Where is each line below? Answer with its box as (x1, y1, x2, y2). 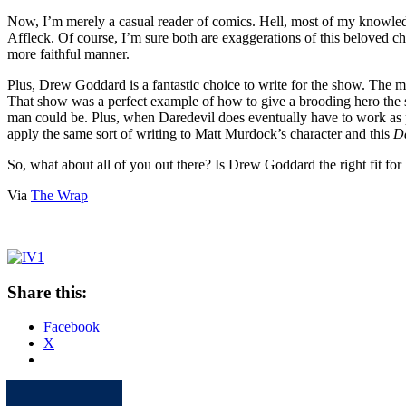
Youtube (108, 382, 157, 398)
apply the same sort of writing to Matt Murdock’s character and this (7, 125, 393, 141)
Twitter (85, 382, 127, 398)
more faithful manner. (7, 45, 130, 62)
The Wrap (31, 187, 88, 203)
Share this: (7, 282, 87, 302)
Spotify (40, 382, 82, 398)
